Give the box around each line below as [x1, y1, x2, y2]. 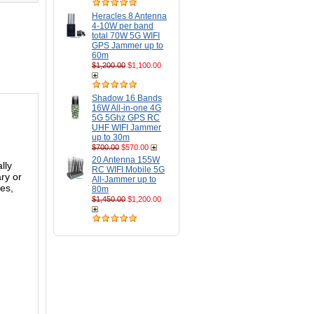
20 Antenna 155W [92, 155, 160, 165]
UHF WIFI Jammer [92, 123, 161, 132]
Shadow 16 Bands [92, 93, 162, 103]
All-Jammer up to [92, 175, 156, 184]
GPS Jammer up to [92, 41, 163, 50]
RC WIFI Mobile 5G [92, 165, 165, 175]
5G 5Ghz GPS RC [92, 113, 160, 123]
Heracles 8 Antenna [92, 11, 167, 21]
